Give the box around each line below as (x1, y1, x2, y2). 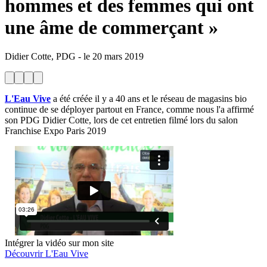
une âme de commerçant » (5, 17, 218, 39)
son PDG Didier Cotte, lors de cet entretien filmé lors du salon (5, 115, 238, 126)
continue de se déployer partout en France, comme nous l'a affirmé (5, 104, 254, 115)
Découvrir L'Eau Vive (5, 249, 88, 259)
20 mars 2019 (92, 51, 144, 62)
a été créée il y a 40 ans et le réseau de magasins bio (51, 94, 247, 104)
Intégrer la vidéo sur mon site (5, 238, 114, 249)
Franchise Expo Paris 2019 (5, 126, 106, 136)
